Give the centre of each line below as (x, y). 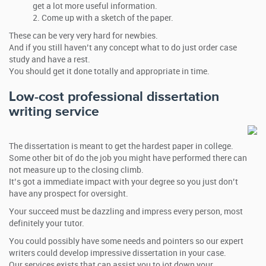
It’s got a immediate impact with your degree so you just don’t (123, 182)
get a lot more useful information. (95, 6)
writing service (54, 112)
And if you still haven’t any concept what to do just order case (123, 48)
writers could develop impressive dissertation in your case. (118, 253)
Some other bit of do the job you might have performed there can (128, 158)
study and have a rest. (50, 60)
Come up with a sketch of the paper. (107, 18)
